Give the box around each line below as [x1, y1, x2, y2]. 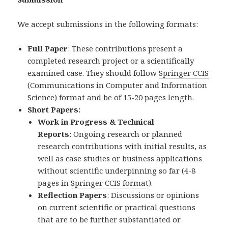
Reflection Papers [38, 190, 107, 201]
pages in [38, 178, 71, 188]
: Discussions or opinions [107, 190, 199, 201]
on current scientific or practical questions [38, 202, 196, 213]
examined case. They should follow [27, 68, 159, 78]
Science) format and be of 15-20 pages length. [27, 92, 194, 103]
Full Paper [27, 43, 68, 54]
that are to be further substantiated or [38, 214, 181, 225]
